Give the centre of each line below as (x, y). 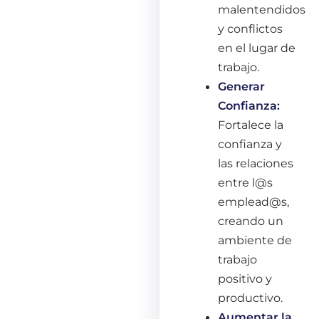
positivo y (245, 278)
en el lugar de (257, 47)
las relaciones (256, 163)
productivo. (251, 297)
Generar (242, 86)
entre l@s (246, 182)
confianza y (250, 143)
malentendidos (262, 9)
